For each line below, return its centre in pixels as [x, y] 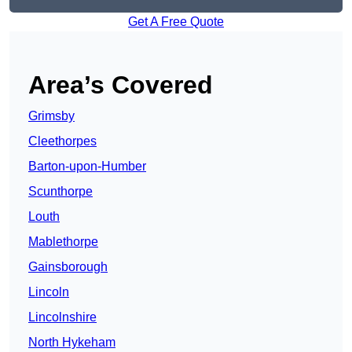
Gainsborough [68, 267]
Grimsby [51, 116]
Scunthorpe [60, 192]
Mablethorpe [63, 242]
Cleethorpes [62, 141]
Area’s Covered [121, 85]
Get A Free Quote [176, 22]
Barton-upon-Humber [87, 167]
